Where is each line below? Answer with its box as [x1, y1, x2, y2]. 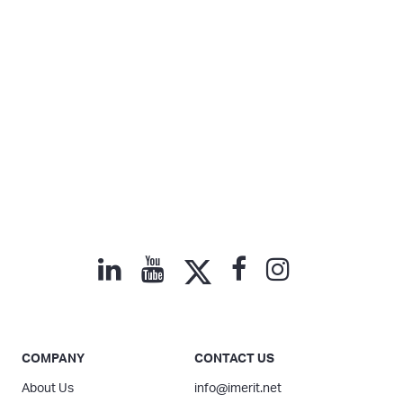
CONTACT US [194, 352, 274, 365]
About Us [22, 381, 74, 395]
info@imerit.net [194, 381, 282, 395]
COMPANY [22, 352, 85, 365]
